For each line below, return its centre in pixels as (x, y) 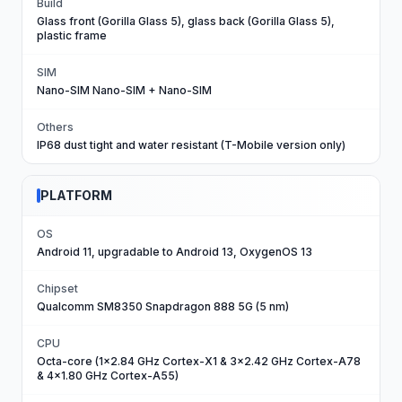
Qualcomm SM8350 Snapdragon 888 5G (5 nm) (163, 306)
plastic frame (72, 35)
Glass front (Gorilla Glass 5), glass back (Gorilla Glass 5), (186, 21)
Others (55, 127)
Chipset (57, 288)
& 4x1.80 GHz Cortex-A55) (108, 376)
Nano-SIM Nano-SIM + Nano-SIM (124, 90)
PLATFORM (76, 195)
